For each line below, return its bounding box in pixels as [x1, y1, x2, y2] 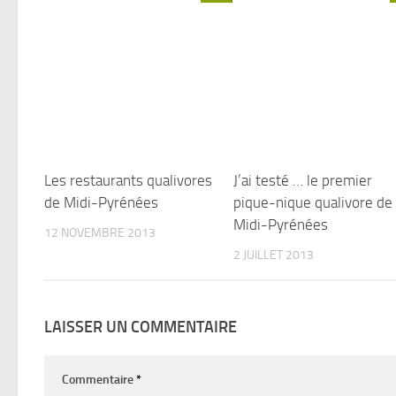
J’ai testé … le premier [233, 171, 373, 190]
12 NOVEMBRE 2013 [44, 225, 156, 241]
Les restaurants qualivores [44, 171, 212, 190]
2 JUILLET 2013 [233, 247, 315, 263]
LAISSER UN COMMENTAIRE [44, 316, 237, 337]
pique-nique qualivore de [233, 194, 393, 212]
